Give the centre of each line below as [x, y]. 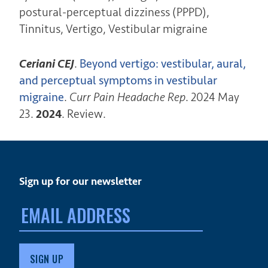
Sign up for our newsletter [80, 181]
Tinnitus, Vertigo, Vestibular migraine [113, 29]
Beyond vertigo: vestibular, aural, [162, 63]
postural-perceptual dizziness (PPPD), [114, 12]
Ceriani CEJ [46, 63]
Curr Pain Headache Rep [127, 97]
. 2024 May [212, 97]
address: [38, 217]
